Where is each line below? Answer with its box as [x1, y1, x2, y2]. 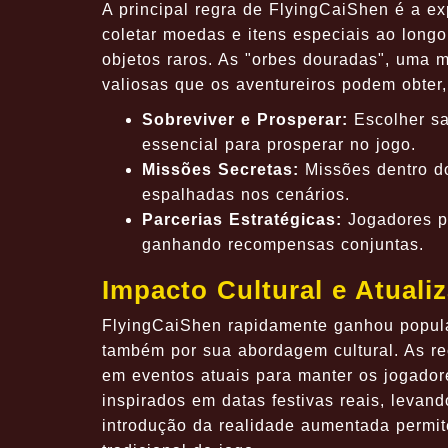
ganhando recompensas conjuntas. [142, 235, 424, 253]
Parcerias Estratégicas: [142, 210, 342, 228]
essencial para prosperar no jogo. [142, 135, 416, 153]
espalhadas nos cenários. [142, 185, 350, 203]
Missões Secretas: [142, 160, 299, 178]
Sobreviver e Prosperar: [142, 110, 348, 128]
